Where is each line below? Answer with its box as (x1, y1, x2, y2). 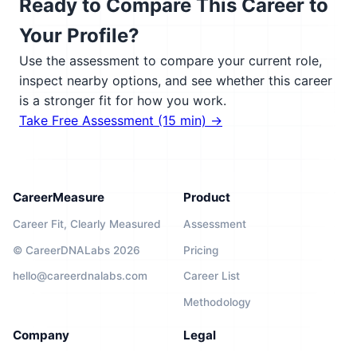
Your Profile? (19, 24, 139, 47)
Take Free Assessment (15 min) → (19, 112, 222, 128)
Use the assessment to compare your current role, (19, 53, 322, 69)
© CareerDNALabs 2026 (13, 243, 140, 257)
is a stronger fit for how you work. (19, 92, 226, 108)
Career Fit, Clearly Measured (13, 218, 161, 230)
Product (183, 190, 230, 205)
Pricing (183, 243, 218, 257)
